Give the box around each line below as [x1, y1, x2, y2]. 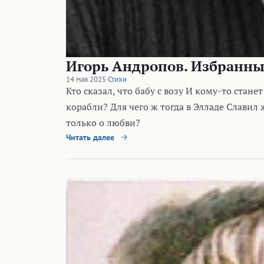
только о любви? [66, 115, 140, 129]
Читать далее [66, 131, 117, 143]
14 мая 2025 [66, 74, 106, 84]
